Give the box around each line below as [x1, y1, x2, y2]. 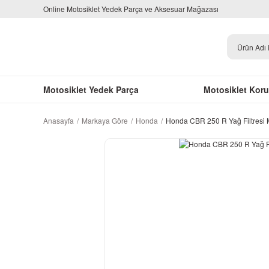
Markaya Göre [82, 115, 128, 125]
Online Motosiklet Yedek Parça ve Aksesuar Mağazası [43, 4, 219, 14]
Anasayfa [43, 115, 74, 125]
